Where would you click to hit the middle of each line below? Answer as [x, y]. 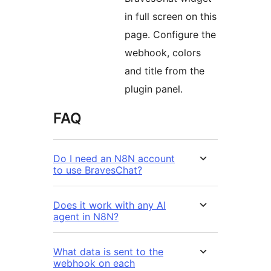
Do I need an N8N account [114, 159]
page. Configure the [170, 35]
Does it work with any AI [109, 205]
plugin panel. [154, 89]
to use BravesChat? [98, 170]
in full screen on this [171, 17]
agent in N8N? [86, 217]
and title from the [165, 71]
